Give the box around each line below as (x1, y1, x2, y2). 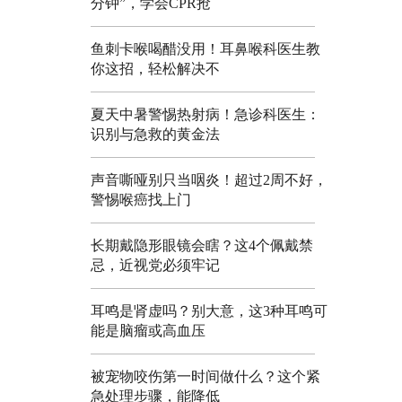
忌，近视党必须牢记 (91, 257, 220, 273)
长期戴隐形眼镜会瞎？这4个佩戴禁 (91, 237, 313, 253)
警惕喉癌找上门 (91, 191, 191, 207)
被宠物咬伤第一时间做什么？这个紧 (91, 368, 320, 384)
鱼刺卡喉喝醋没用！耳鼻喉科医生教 (91, 40, 320, 57)
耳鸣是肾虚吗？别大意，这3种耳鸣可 (91, 302, 328, 319)
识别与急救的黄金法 (91, 126, 220, 142)
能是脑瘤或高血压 (91, 322, 205, 338)
